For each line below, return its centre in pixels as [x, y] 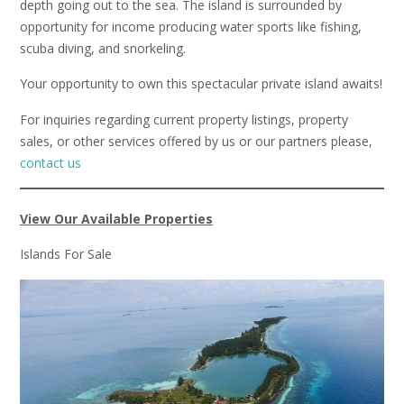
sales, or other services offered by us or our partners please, [196, 141]
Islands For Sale [66, 254]
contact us [50, 162]
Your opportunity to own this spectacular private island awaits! [201, 84]
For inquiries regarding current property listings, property [184, 119]
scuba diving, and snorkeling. [103, 48]
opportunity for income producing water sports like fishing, [191, 26]
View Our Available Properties [116, 218]
